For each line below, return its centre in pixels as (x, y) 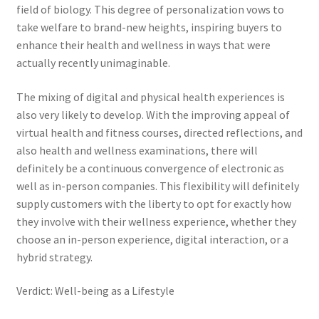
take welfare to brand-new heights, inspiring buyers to (149, 27)
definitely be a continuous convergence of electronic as (150, 168)
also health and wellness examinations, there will (137, 150)
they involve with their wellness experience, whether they (156, 221)
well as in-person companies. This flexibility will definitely (157, 185)
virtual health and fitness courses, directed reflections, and (159, 132)
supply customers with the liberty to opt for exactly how (153, 203)
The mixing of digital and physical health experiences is (150, 96)
